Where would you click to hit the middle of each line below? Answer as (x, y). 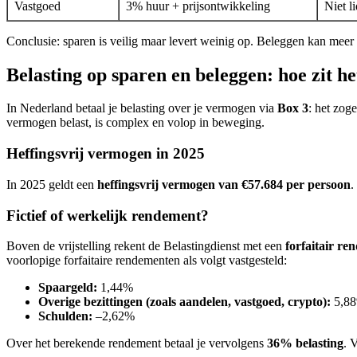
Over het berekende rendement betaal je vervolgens (137, 343)
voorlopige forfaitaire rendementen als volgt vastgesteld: (147, 261)
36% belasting (305, 343)
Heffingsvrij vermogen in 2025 (106, 154)
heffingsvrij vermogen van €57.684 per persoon (224, 184)
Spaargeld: (68, 288)
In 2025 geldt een (52, 184)
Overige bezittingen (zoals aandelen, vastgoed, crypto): (184, 302)
